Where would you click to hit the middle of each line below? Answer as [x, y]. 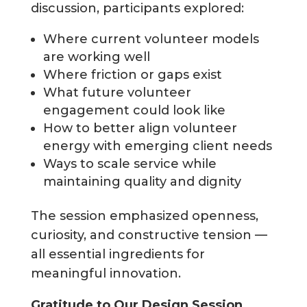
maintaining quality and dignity [142, 182]
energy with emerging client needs [157, 146]
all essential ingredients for [118, 255]
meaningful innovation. [106, 274]
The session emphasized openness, [144, 216]
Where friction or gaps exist [132, 75]
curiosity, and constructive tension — [149, 235]
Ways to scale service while [130, 164]
